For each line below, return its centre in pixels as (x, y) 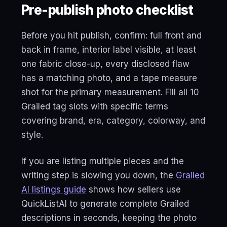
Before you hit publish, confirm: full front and (111, 35)
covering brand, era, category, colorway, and (113, 121)
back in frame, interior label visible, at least (109, 50)
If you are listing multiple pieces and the (103, 161)
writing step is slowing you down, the (99, 175)
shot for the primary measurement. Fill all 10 (110, 92)
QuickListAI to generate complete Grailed (105, 204)
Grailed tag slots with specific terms (95, 106)
